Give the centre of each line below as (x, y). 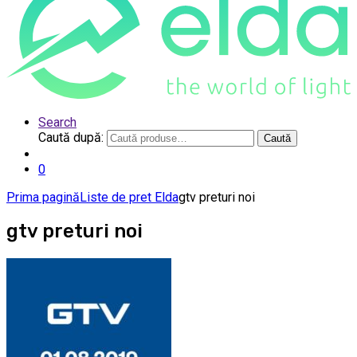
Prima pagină (43, 197)
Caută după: (71, 137)
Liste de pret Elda (129, 197)
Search (57, 122)
